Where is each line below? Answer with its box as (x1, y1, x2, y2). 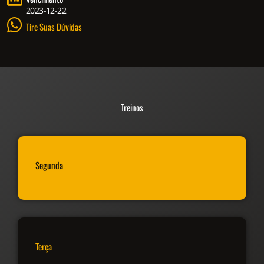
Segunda (35, 158, 63, 171)
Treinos (121, 100, 143, 114)
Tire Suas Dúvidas (26, 19, 82, 33)
